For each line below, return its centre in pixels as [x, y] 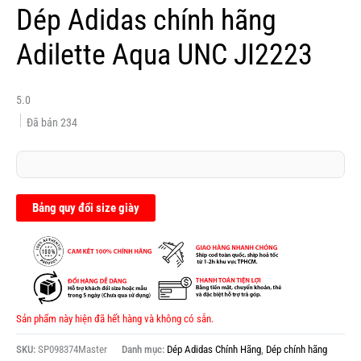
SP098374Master [73, 349]
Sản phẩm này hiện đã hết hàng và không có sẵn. [115, 318]
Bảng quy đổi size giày [86, 207]
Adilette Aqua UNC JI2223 [164, 54]
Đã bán [44, 122]
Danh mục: [144, 349]
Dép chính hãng [297, 349]
